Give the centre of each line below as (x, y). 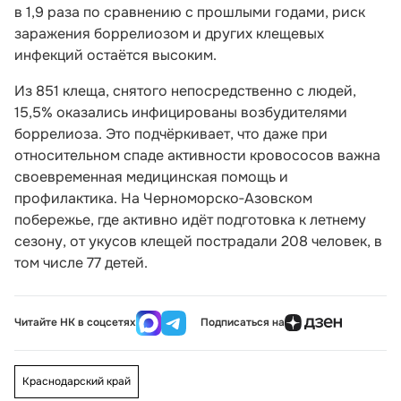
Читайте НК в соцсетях (75, 323)
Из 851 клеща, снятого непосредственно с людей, (185, 90)
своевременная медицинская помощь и (151, 176)
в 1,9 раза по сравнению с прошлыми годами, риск (190, 12)
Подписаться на (243, 323)
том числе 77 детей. (81, 262)
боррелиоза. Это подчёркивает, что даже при (171, 133)
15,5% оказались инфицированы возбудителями (181, 112)
